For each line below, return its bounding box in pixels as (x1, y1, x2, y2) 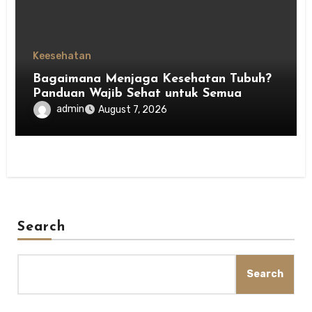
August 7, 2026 (98, 104, 168, 116)
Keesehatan (33, 50, 92, 63)
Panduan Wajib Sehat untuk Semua (33, 87, 242, 101)
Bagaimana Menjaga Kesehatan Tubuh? (33, 72, 272, 86)
